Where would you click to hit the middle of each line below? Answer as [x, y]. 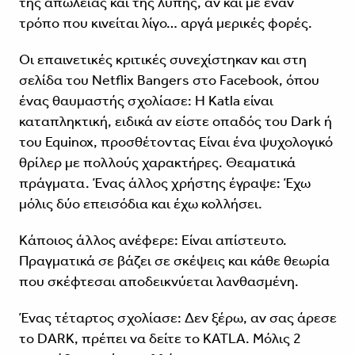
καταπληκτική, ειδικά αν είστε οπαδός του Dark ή [175, 122]
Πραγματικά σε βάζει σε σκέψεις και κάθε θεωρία [174, 261]
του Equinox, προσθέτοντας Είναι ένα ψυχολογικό [176, 142]
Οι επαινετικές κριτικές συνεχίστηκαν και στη [162, 60]
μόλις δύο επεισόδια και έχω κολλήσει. [140, 204]
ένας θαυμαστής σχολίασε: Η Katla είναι [146, 101]
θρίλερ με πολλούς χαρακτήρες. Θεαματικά [157, 163]
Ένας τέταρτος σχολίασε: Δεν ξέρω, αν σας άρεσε [177, 318]
